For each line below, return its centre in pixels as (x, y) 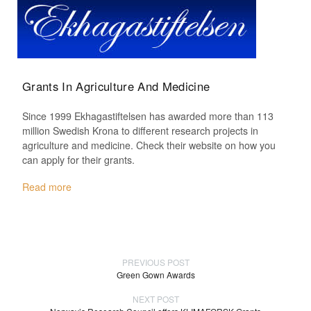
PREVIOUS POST (155, 262)
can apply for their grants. (78, 159)
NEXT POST (155, 299)
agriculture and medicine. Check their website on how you (149, 145)
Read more (47, 186)
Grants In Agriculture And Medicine (116, 86)
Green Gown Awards (155, 274)
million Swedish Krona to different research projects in (140, 130)
